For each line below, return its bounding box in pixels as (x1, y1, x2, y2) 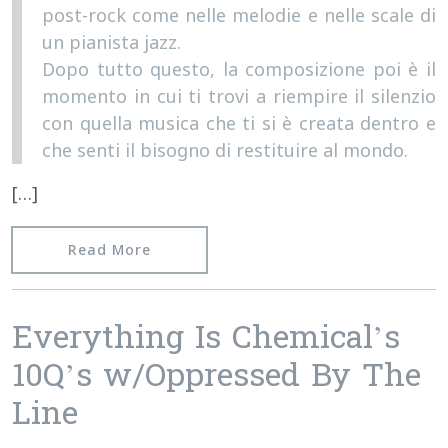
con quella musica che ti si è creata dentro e (42, 110, 436, 135)
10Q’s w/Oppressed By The (12, 354, 421, 402)
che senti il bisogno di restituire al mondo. (42, 137, 408, 162)
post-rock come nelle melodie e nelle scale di (42, 2, 436, 27)
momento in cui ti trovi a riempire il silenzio (42, 83, 436, 108)
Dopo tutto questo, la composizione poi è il (42, 56, 436, 81)
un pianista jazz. (42, 29, 181, 54)
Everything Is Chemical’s (12, 316, 400, 364)
